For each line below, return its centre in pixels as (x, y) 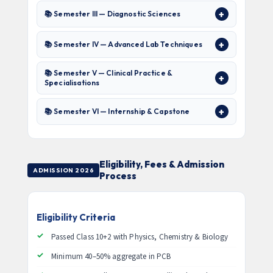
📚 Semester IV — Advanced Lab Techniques (123, 44)
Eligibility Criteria (76, 217)
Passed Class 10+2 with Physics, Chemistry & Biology (140, 237)
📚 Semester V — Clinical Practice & (109, 73)
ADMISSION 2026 (63, 170)
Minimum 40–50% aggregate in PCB (111, 257)
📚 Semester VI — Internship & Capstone (117, 111)
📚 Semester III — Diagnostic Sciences (113, 14)
